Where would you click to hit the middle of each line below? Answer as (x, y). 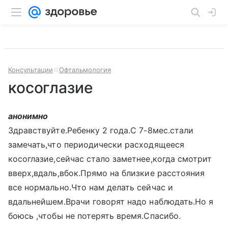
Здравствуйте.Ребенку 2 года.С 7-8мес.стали (101, 130)
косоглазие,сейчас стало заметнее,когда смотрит (110, 159)
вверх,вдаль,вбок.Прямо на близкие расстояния (107, 173)
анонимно (28, 116)
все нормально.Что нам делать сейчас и (91, 187)
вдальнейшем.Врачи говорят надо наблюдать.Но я (111, 202)
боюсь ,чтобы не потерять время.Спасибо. (94, 216)
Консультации (31, 70)
